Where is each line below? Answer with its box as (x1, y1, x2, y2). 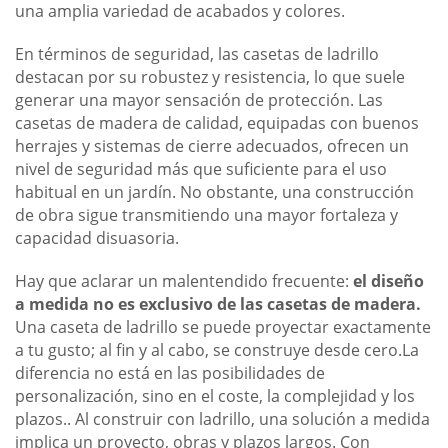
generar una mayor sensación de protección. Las (15, 89, 383, 112)
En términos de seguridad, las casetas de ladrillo (15, 43, 379, 66)
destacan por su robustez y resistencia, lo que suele (15, 66, 405, 89)
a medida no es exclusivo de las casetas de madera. (15, 293, 421, 316)
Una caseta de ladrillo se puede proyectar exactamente (15, 316, 431, 339)
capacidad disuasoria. (15, 227, 179, 250)
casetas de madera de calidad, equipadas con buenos (15, 112, 419, 135)
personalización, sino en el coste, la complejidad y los (15, 385, 415, 408)
